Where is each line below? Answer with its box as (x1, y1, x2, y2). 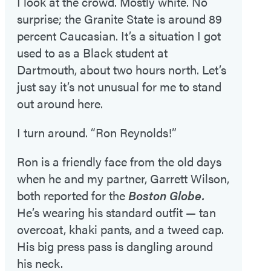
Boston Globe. (128, 186, 205, 204)
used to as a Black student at (17, 44, 168, 62)
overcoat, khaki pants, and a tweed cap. (17, 220, 224, 238)
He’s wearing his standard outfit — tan (17, 203, 216, 221)
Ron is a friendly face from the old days (17, 152, 221, 171)
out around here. (17, 94, 103, 113)
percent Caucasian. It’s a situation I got (17, 27, 221, 45)
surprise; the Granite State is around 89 (17, 10, 222, 28)
